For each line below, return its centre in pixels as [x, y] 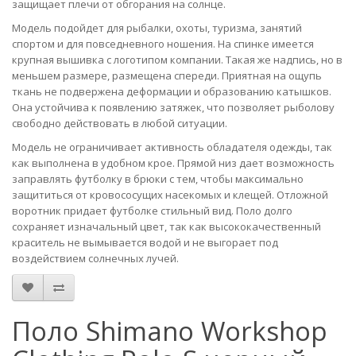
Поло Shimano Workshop [170, 331]
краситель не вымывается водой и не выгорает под [145, 243]
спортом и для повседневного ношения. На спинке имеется [163, 44]
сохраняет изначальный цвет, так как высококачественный [166, 227]
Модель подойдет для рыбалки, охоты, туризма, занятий [157, 28]
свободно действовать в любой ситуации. [120, 124]
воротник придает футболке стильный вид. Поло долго [152, 211]
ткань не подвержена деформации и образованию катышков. [172, 92]
